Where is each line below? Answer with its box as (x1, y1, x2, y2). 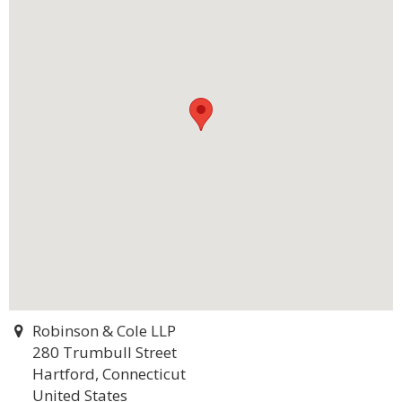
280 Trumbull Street (32, 342, 177, 363)
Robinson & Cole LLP (31, 320, 176, 341)
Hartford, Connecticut (32, 363, 186, 384)
